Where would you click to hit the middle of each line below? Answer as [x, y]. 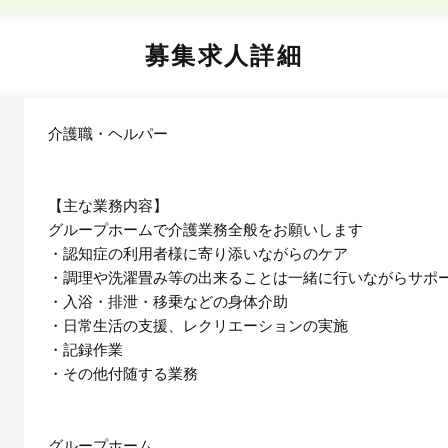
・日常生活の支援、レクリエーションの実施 [198, 325]
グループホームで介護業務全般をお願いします [205, 229]
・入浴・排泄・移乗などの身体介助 [168, 301]
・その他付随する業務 [123, 373]
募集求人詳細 [224, 55]
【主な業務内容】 [108, 205]
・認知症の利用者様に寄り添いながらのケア [198, 253]
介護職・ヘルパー [108, 133]
